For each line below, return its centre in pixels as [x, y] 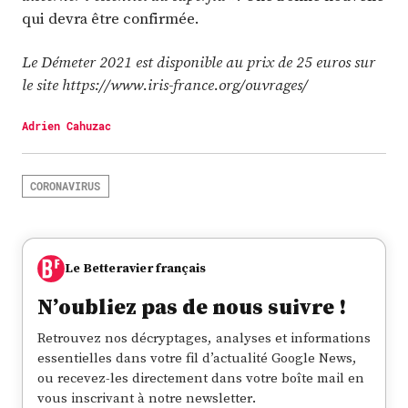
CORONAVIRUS [66, 186]
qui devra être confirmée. [111, 19]
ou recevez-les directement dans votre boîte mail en [201, 377]
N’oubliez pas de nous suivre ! [192, 306]
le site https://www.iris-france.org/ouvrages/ [165, 84]
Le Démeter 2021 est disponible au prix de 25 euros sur [199, 61]
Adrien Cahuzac [66, 125]
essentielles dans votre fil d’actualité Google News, [197, 357]
